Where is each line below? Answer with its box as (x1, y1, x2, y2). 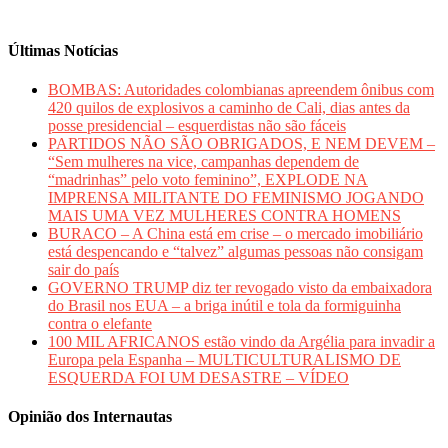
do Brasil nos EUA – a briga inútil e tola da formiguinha (48, 297, 401, 315)
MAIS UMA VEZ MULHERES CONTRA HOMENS (48, 207, 401, 225)
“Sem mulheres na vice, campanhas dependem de (48, 153, 359, 171)
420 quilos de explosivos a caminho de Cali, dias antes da (48, 99, 410, 117)
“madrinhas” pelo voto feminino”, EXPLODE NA (48, 171, 368, 189)
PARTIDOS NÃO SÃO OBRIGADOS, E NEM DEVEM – (48, 135, 435, 153)
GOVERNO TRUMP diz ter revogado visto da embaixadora (48, 279, 432, 297)
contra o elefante (48, 315, 152, 333)
